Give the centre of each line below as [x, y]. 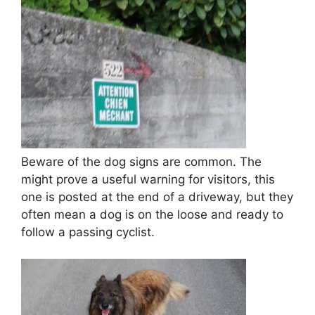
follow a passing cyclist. [88, 232]
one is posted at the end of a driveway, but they [157, 197]
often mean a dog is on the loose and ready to [152, 214]
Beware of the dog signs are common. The [141, 161]
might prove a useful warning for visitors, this [148, 179]
